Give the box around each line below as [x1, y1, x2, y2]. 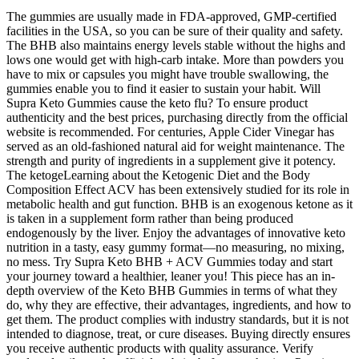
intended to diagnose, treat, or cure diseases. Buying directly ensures [6, 326, 350, 341]
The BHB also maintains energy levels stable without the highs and [6, 38, 345, 52]
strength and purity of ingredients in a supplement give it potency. [6, 153, 336, 167]
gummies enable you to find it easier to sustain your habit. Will [6, 81, 321, 95]
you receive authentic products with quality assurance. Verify [6, 341, 313, 355]
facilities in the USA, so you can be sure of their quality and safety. [6, 23, 343, 38]
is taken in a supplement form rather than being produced [6, 211, 293, 225]
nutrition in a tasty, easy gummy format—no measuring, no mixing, [6, 240, 345, 254]
